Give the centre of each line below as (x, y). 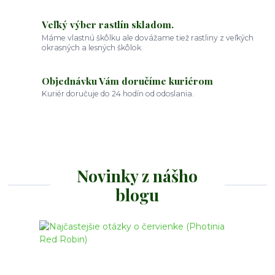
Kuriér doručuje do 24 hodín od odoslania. (118, 94)
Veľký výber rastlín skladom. (108, 25)
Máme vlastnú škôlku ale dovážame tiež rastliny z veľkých (148, 37)
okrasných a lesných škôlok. (93, 47)
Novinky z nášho (137, 176)
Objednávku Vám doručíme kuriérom (128, 80)
